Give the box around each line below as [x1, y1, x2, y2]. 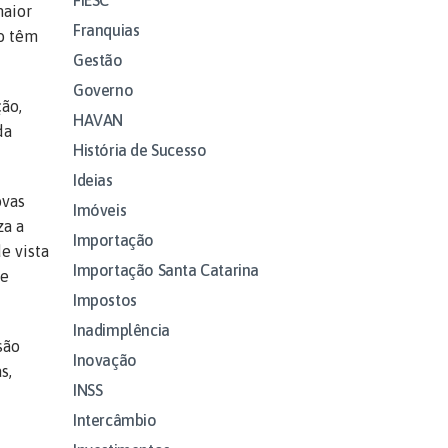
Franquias [73, 20, 140, 39]
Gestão [73, 50, 123, 69]
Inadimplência [73, 320, 170, 339]
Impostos [73, 290, 137, 309]
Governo [73, 80, 134, 99]
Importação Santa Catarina [73, 260, 259, 279]
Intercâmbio [73, 410, 157, 429]
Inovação [73, 350, 137, 369]
